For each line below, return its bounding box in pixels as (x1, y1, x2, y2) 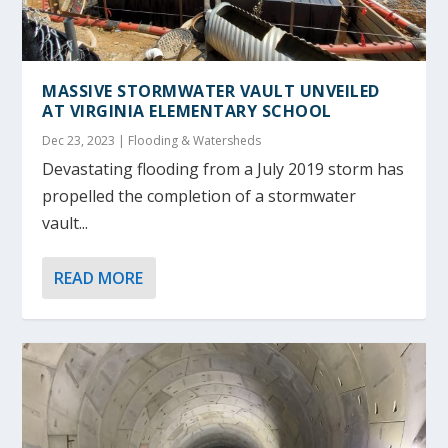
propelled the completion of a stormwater (42, 184, 357, 207)
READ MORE (54, 266, 144, 289)
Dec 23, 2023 (42, 131, 116, 149)
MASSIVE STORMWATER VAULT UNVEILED (42, 79, 380, 102)
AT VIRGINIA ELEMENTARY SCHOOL (42, 99, 332, 122)
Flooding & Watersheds (128, 131, 262, 149)
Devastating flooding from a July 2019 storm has (42, 157, 405, 180)
